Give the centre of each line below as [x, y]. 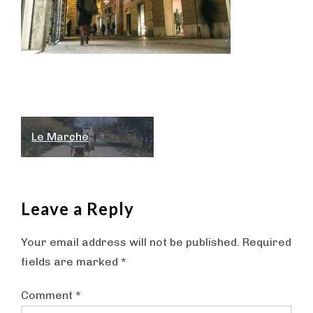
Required [267, 242]
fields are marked [71, 262]
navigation [75, 154]
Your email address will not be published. [130, 242]
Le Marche [60, 137]
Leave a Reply [78, 209]
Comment [48, 295]
